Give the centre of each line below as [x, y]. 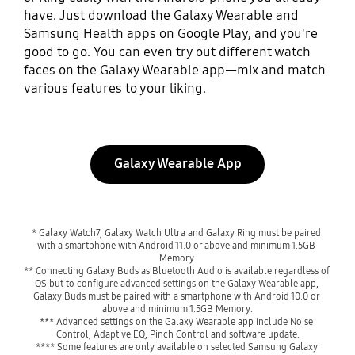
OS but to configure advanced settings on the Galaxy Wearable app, [176, 284]
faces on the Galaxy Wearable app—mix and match [174, 71]
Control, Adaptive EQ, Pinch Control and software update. [177, 334]
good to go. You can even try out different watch [167, 52]
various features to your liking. [115, 89]
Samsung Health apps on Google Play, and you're [170, 34]
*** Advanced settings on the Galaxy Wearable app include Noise [176, 322]
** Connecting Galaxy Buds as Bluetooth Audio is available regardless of [176, 271]
